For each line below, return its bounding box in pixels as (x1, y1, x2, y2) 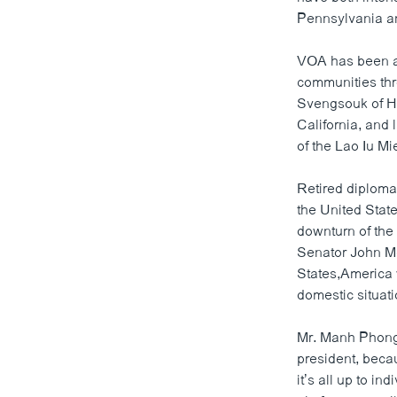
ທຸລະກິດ (14, 40, 58, 64)
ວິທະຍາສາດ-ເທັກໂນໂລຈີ (14, 8, 152, 32)
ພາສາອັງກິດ (14, 72, 81, 96)
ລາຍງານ (28, 205, 74, 219)
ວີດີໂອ (14, 104, 48, 128)
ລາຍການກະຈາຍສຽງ (28, 173, 138, 187)
